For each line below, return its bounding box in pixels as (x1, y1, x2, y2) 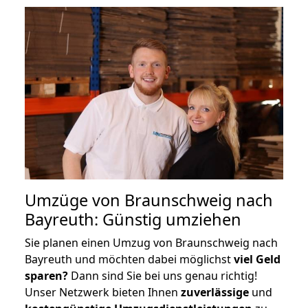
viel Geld (234, 251, 280, 267)
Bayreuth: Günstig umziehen (25, 208, 241, 230)
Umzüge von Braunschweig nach (25, 188, 273, 211)
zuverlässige (181, 284, 249, 300)
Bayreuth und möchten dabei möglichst (25, 251, 234, 267)
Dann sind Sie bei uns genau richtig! (68, 267, 257, 283)
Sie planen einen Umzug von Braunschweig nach (25, 234, 278, 250)
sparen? (25, 267, 68, 283)
